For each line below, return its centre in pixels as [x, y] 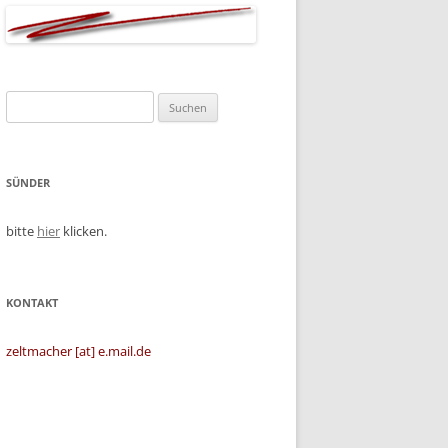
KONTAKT [32, 302]
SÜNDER [28, 182]
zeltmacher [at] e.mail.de [78, 351]
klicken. [83, 231]
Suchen [27, 102]
